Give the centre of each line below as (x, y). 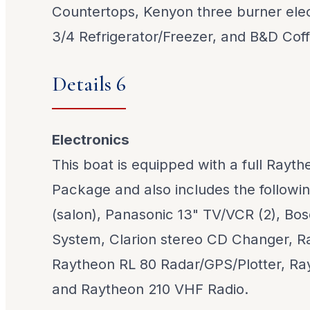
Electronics (91, 139)
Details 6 (89, 84)
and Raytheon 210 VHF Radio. (151, 289)
